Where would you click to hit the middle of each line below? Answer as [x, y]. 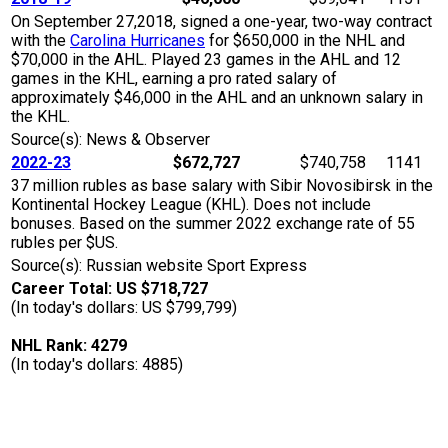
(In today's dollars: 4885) [97, 365]
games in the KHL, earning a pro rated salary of [174, 79]
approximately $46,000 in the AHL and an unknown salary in [217, 98]
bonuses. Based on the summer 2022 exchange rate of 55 [213, 224]
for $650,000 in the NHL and [305, 41]
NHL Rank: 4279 [69, 346]
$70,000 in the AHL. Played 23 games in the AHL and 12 [206, 60]
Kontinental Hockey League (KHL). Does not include [191, 205]
